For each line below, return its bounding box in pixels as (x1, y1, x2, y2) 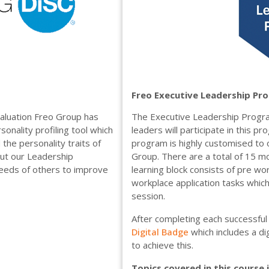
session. (131, 190, 165, 202)
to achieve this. (131, 239, 193, 251)
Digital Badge (131, 226, 189, 238)
